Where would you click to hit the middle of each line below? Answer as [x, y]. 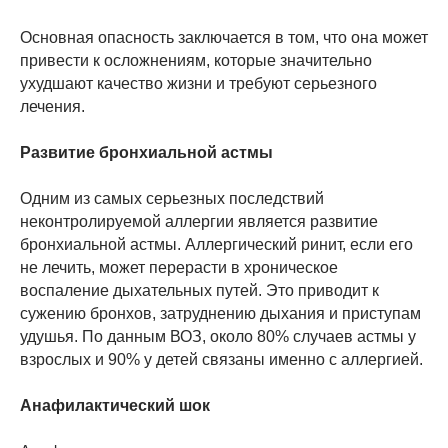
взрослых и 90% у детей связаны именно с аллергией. [221, 360]
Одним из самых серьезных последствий [172, 199]
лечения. [52, 107]
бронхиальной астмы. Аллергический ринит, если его [216, 245]
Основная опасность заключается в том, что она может [224, 38]
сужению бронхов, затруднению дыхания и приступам [220, 314]
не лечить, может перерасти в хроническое [179, 268]
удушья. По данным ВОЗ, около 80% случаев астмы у [218, 337]
